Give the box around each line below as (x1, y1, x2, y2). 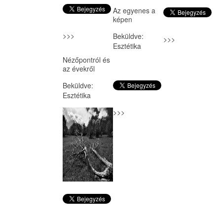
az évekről (63, 64, 95, 74)
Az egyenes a (112, 5, 155, 15)
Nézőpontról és (63, 55, 110, 65)
